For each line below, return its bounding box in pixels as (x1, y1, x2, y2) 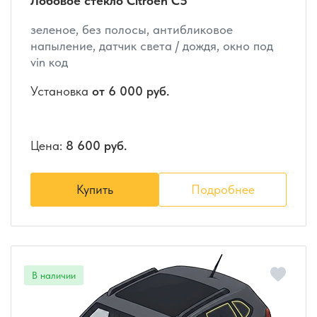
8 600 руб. (66, 137, 127, 153)
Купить (76, 182, 113, 197)
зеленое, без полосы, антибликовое (30, 21, 233, 37)
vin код (30, 54, 68, 69)
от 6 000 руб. (92, 83, 169, 98)
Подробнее (190, 182, 255, 197)
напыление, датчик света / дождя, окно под (30, 38, 273, 53)
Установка (30, 83, 92, 98)
